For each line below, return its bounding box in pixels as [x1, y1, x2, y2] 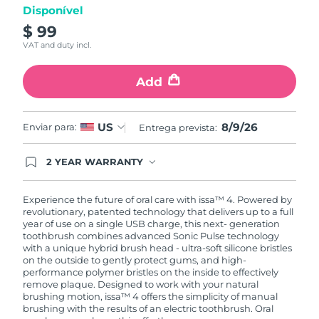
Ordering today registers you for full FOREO [46, 168, 244, 180]
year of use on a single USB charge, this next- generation [23, 217, 281, 229]
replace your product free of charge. [46, 204, 210, 216]
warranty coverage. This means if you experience [46, 180, 267, 192]
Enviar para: [23, 121, 78, 133]
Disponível [23, 4, 84, 18]
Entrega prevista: [138, 121, 219, 133]
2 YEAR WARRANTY [46, 156, 143, 168]
